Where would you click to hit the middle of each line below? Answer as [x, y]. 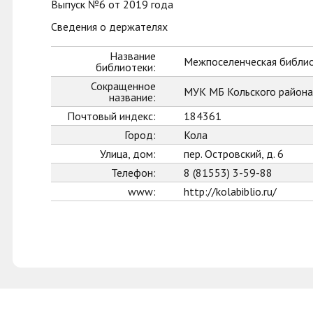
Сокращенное [123, 86]
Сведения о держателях [109, 27]
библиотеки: [126, 67]
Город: [140, 135]
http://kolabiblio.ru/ [230, 191]
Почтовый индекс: [111, 116]
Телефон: [133, 173]
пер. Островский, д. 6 [234, 154]
